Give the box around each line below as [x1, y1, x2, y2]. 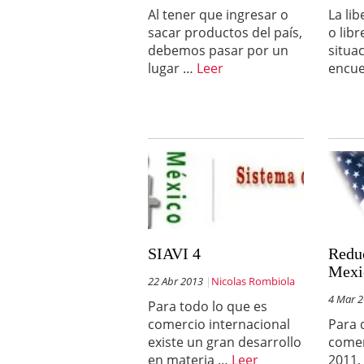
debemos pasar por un [148, 41, 288, 59]
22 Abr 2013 [148, 274, 203, 288]
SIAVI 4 [148, 245, 201, 262]
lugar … [148, 59, 197, 77]
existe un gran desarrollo [148, 333, 301, 351]
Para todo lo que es [148, 297, 267, 315]
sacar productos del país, [148, 24, 302, 41]
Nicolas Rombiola [211, 274, 295, 288]
